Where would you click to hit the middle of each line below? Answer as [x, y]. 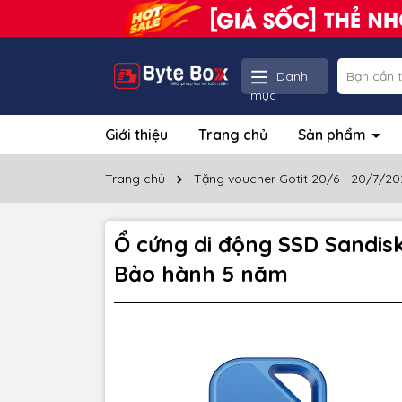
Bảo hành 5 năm [201, 274]
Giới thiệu [136, 135]
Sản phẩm [334, 135]
